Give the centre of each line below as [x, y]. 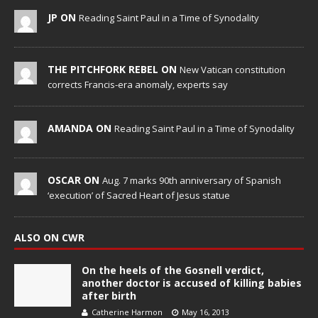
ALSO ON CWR [49, 238]
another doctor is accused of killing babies [192, 283]
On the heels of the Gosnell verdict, [173, 270]
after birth [109, 296]
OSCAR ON [75, 180]
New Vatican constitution [232, 70]
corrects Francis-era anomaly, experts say [138, 85]
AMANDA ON [81, 128]
